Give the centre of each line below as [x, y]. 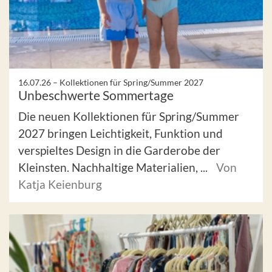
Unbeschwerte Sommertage [96, 95]
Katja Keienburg [60, 185]
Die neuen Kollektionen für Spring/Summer [129, 117]
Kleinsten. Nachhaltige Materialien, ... [114, 168]
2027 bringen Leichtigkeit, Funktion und [121, 134]
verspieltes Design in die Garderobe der [119, 151]
